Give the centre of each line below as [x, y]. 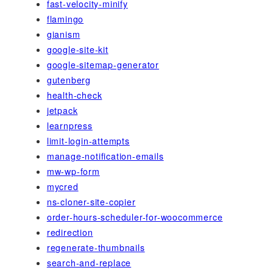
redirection [70, 232]
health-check [74, 95]
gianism [63, 34]
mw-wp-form [73, 172]
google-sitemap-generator [103, 65]
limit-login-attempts [88, 141]
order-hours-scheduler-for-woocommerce [135, 217]
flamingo [65, 19]
